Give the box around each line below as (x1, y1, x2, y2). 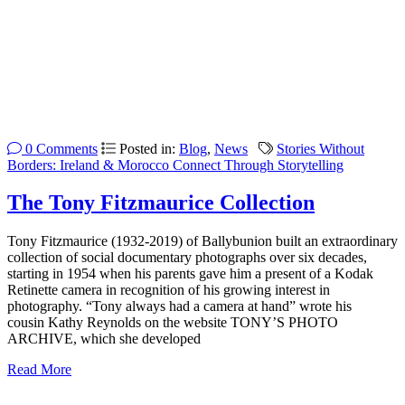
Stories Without (277, 140, 364, 156)
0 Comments (22, 140, 98, 156)
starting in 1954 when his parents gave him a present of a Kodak (7, 266, 373, 282)
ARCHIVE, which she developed (7, 331, 201, 347)
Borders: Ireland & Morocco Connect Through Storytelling (7, 156, 344, 173)
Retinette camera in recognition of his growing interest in (7, 282, 330, 298)
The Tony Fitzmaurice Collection (7, 191, 315, 215)
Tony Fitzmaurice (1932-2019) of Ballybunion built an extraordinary (7, 233, 398, 250)
